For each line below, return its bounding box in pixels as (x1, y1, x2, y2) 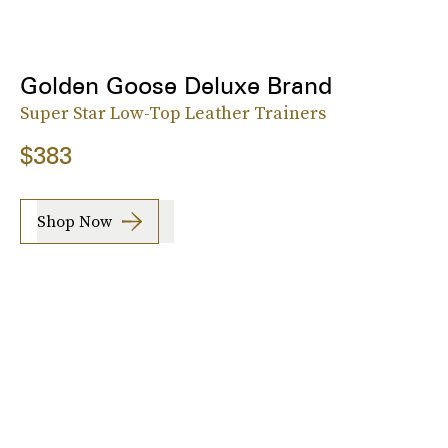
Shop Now (37, 210, 112, 233)
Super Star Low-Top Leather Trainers (20, 99, 326, 125)
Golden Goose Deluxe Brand (20, 70, 332, 100)
